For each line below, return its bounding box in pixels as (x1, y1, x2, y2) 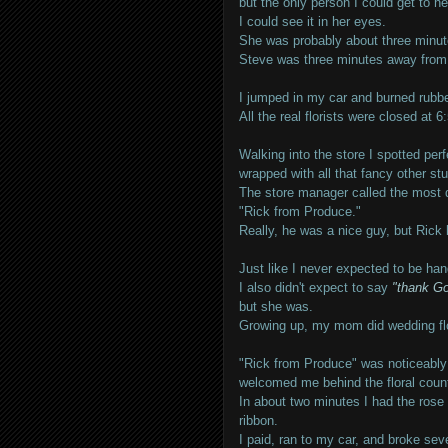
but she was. (239, 299, 313, 314)
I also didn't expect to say (239, 280, 392, 295)
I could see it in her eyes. (239, 14, 386, 29)
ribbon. (239, 413, 278, 428)
